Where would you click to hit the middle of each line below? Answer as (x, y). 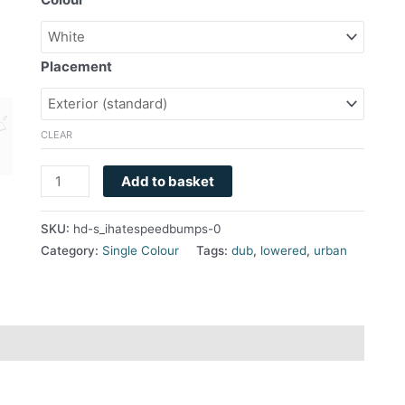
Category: (71, 251)
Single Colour (140, 251)
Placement (76, 67)
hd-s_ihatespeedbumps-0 (146, 229)
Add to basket (168, 182)
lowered (283, 251)
